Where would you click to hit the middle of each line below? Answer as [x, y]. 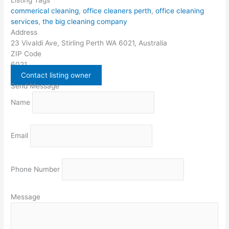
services [25, 21]
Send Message [35, 86]
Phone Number [36, 169]
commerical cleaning [45, 10]
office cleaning [180, 10]
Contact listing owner [56, 75]
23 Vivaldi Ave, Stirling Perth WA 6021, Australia [89, 43]
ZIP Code [26, 53]
